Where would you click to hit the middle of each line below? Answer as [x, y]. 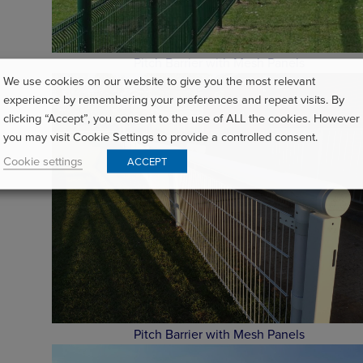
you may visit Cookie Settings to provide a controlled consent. [160, 136]
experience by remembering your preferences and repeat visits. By [174, 98]
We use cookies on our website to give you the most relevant [159, 80]
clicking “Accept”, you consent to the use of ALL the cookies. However [181, 117]
